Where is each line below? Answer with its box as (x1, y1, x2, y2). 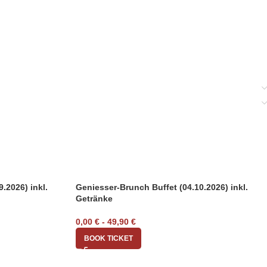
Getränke (76, 194, 113, 204)
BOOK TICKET (84, 234, 133, 243)
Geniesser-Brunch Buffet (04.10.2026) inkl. (76, 182, 248, 193)
